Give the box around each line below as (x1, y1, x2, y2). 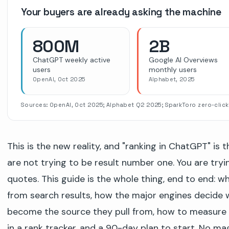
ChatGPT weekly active (33, 55, 110, 64)
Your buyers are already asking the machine (21, 5, 222, 18)
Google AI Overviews (148, 55, 218, 64)
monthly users (148, 64, 197, 74)
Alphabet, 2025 (148, 75, 195, 83)
